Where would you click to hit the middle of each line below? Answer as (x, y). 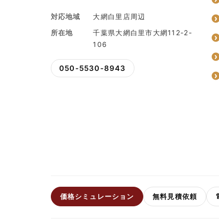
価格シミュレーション (97, 196)
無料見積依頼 (175, 196)
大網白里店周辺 (119, 16)
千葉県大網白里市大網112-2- (142, 32)
